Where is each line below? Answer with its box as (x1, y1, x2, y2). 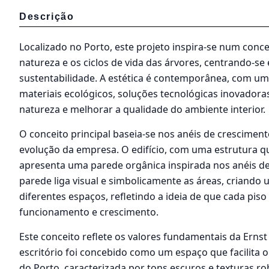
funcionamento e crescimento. (19, 205, 159, 219)
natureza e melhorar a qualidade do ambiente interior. (19, 103, 265, 116)
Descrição (19, 11, 74, 22)
